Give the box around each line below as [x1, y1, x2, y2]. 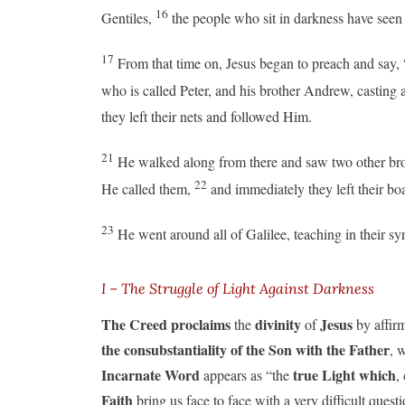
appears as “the [200, 364, 293, 384]
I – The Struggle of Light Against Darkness [101, 278, 374, 297]
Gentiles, [101, 7, 155, 27]
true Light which [293, 363, 396, 385]
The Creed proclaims [101, 313, 234, 334]
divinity [255, 313, 305, 334]
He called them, [101, 179, 194, 199]
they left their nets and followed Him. [101, 106, 312, 126]
